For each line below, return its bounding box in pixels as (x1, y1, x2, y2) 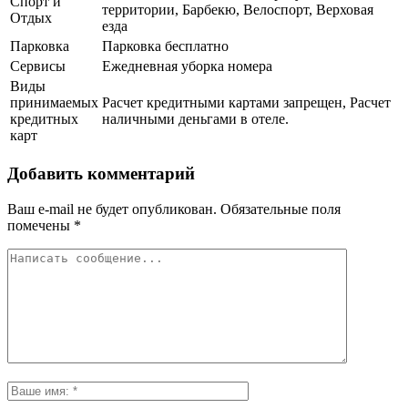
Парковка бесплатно (102, 38, 229, 55)
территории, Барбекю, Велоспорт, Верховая (102, 2, 373, 18)
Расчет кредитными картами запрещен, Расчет (102, 95, 391, 111)
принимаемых (10, 95, 98, 111)
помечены (7, 217, 74, 233)
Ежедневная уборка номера (102, 58, 272, 75)
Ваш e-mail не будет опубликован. (7, 200, 217, 217)
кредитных (10, 111, 78, 127)
